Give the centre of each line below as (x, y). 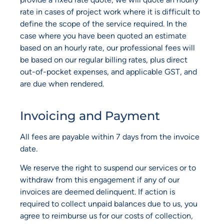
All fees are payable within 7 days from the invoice (110, 136)
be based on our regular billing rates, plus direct (104, 59)
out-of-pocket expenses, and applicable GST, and (108, 71)
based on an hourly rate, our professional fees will (107, 47)
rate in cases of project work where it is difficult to (110, 11)
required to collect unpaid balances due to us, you (109, 204)
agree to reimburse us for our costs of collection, (106, 216)
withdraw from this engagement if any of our (100, 180)
